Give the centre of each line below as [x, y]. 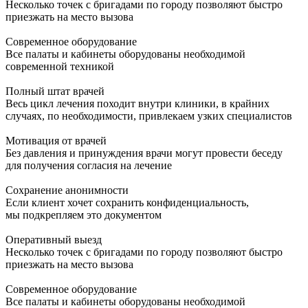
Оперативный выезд [54, 239]
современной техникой [60, 66]
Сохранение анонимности [67, 190]
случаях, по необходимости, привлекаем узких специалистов [149, 115]
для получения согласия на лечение [89, 165]
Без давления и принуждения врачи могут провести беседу [144, 153]
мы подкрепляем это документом [84, 214]
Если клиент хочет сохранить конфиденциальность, [127, 202]
